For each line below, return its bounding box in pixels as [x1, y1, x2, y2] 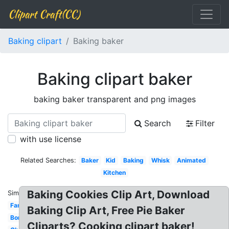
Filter [195, 118, 215, 128]
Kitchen [103, 169, 126, 176]
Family [10, 201, 30, 209]
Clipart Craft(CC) [8, 7, 80, 21]
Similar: [8, 189, 30, 197]
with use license [20, 134, 81, 144]
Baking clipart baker [37, 69, 192, 89]
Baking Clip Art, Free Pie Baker [27, 204, 186, 217]
